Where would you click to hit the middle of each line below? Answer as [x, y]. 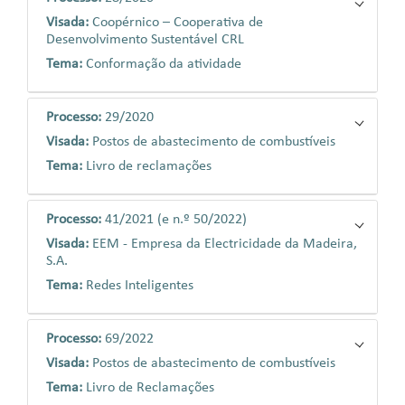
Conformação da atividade [164, 64]
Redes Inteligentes [140, 286]
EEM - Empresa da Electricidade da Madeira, [225, 244]
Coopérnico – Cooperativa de [178, 23]
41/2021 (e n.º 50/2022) [176, 220]
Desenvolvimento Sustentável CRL [145, 40]
